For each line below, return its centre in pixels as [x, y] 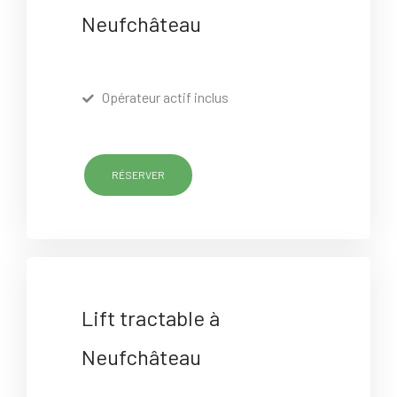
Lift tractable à [151, 317]
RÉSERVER [139, 175]
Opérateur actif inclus [165, 97]
